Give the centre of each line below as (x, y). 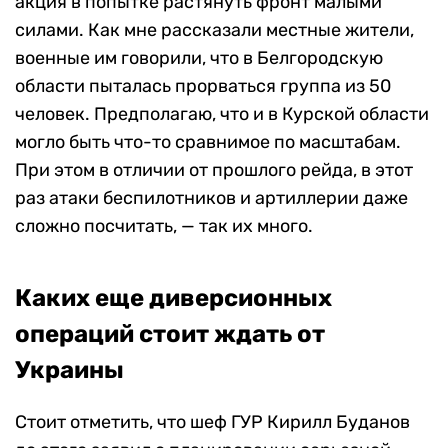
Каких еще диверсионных (173, 297)
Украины (69, 369)
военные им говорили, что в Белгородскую (199, 57)
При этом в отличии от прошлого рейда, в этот (214, 169)
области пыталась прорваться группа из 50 (203, 85)
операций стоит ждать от (170, 333)
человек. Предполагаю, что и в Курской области (222, 113)
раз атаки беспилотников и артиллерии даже (211, 197)
